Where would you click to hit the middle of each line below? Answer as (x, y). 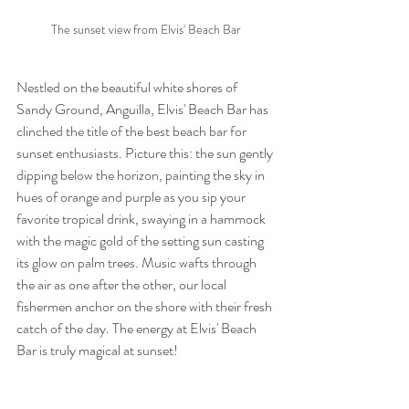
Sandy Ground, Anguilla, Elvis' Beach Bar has (144, 110)
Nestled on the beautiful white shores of (128, 88)
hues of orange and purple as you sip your (132, 197)
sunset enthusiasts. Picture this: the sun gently (146, 153)
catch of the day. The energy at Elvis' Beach (138, 329)
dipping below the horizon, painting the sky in (142, 175)
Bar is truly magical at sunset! (99, 351)
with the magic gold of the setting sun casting (142, 241)
